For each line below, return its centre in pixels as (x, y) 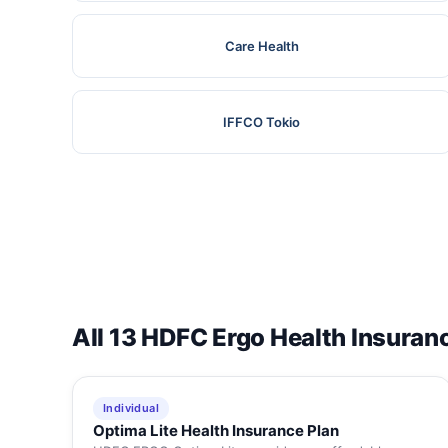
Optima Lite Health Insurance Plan (216, 431)
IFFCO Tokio (262, 122)
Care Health (261, 46)
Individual (131, 408)
